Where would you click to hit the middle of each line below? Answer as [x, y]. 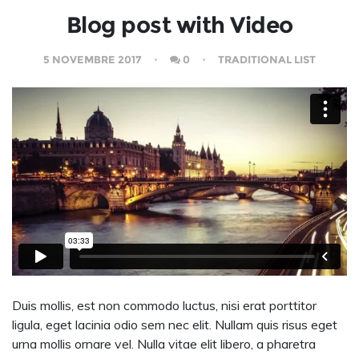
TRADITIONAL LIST [267, 59]
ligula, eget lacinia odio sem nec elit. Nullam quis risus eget [175, 325]
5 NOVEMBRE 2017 [94, 59]
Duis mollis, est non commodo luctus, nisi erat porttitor [164, 306]
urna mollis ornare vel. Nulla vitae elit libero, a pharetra [164, 344]
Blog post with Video [179, 25]
